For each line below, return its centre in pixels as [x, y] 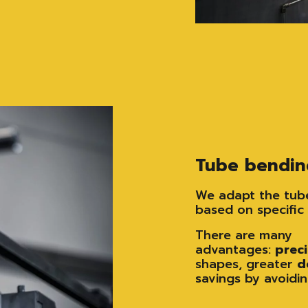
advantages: [235, 249]
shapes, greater [246, 264]
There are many [244, 235]
